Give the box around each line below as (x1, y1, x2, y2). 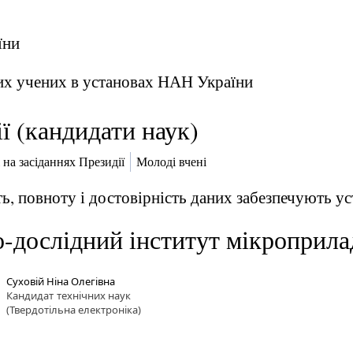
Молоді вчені (136, 155, 206, 169)
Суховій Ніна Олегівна (6, 274, 115, 288)
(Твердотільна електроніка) (6, 303, 141, 317)
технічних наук (57, 288, 131, 303)
